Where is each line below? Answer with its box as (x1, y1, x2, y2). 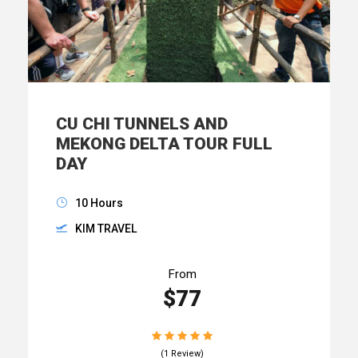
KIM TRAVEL (75, 222, 137, 236)
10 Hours (75, 197, 123, 210)
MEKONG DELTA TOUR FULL (56, 134, 272, 154)
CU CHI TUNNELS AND (56, 114, 228, 134)
